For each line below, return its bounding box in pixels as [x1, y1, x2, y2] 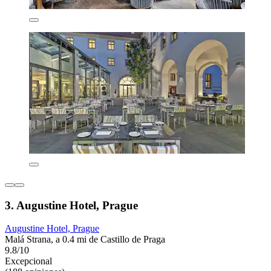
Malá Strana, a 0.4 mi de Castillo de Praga [5, 234, 165, 245]
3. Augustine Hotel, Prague [5, 198, 138, 212]
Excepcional [5, 256, 52, 267]
